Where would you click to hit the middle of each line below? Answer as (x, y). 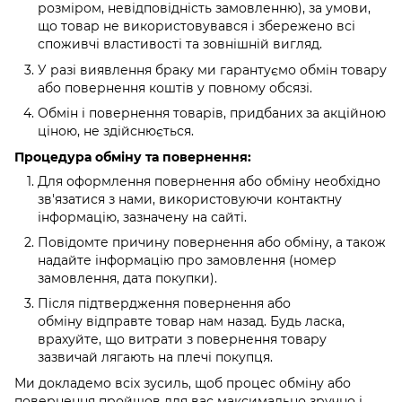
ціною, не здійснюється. (116, 131)
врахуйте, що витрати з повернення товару (182, 340)
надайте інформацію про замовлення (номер (187, 260)
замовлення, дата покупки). (127, 278)
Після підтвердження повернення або (164, 304)
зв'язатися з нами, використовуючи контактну (190, 199)
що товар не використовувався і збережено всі (197, 26)
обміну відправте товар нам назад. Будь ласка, (191, 322)
